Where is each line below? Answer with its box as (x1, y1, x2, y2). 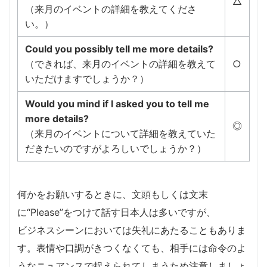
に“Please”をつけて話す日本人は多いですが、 (17, 206, 216, 219)
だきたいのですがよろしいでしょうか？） (25, 142, 206, 155)
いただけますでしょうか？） (25, 73, 149, 85)
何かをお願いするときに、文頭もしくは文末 (17, 188, 208, 201)
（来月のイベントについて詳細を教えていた (25, 128, 216, 140)
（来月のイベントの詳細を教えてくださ (25, 3, 197, 15)
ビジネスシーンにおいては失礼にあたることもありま (17, 224, 246, 237)
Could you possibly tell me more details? (25, 43, 213, 55)
